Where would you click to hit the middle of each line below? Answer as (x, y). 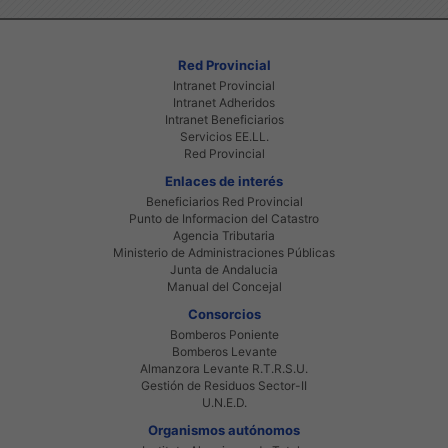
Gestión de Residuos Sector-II (224, 385)
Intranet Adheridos (224, 102)
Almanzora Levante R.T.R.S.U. (224, 368)
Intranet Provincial (224, 85)
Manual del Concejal (224, 286)
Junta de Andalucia (224, 269)
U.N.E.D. (224, 402)
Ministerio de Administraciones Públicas (224, 252)
